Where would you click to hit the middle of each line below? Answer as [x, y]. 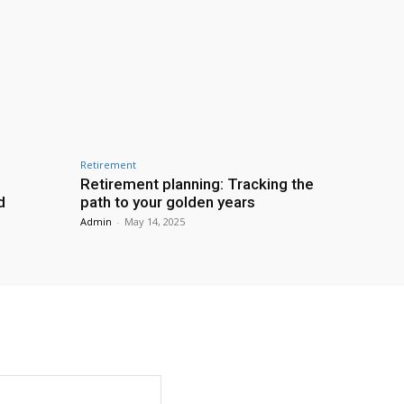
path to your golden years [168, 202]
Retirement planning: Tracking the [197, 184]
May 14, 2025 [155, 221]
